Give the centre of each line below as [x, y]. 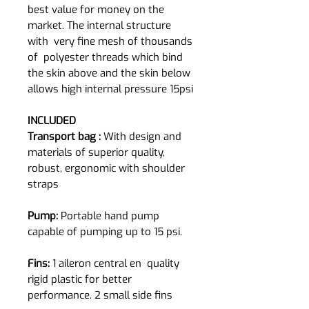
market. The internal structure [99, 25]
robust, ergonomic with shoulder [106, 168]
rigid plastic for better [80, 279]
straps [43, 184]
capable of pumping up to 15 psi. [105, 231]
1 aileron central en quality [114, 263]
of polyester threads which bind [105, 57]
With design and [142, 136]
